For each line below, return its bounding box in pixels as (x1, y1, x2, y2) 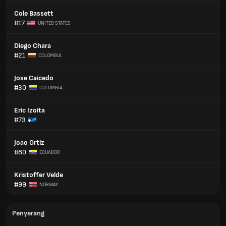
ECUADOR (39, 149, 60, 155)
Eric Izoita (14, 106, 45, 115)
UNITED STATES (38, 20, 71, 26)
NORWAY (39, 181, 58, 188)
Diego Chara (14, 41, 51, 50)
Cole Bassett (14, 9, 53, 18)
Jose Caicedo (14, 74, 53, 82)
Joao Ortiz (14, 138, 44, 147)
